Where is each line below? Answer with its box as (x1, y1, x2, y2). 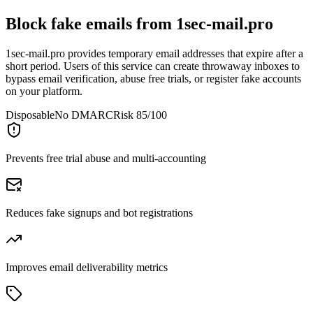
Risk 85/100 (113, 108, 167, 121)
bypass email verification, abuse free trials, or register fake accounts (6, 72, 301, 85)
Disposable (6, 108, 54, 121)
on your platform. (6, 85, 82, 97)
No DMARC (54, 108, 113, 121)
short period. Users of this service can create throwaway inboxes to (6, 59, 300, 72)
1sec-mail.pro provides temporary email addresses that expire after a (6, 47, 303, 59)
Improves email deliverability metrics (6, 261, 168, 273)
